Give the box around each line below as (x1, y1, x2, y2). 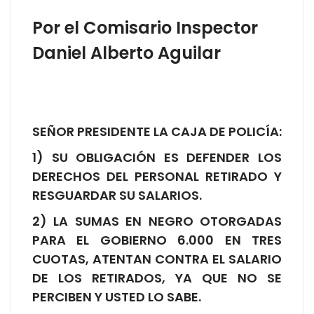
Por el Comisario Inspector (32, 15, 258, 39)
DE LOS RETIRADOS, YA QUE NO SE (32, 268, 282, 287)
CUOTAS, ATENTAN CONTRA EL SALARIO (32, 250, 282, 268)
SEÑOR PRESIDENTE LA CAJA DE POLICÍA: (32, 122, 282, 140)
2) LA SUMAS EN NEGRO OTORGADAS (32, 212, 282, 230)
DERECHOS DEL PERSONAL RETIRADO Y (32, 167, 282, 185)
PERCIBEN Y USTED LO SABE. (32, 287, 201, 306)
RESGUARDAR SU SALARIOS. (32, 186, 202, 204)
